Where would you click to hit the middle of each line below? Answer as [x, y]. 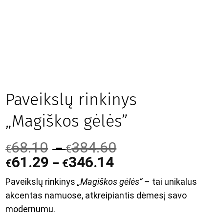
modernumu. [31, 209]
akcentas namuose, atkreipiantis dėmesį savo [96, 196]
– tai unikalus [170, 182]
